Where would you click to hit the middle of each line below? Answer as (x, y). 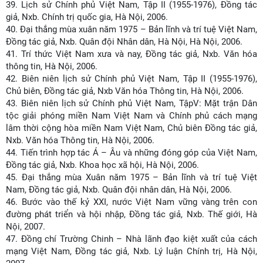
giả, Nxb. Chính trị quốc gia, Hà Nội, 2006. (87, 17)
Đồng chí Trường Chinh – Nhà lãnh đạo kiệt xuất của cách (139, 239)
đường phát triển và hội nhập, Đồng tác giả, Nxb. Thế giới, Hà (131, 214)
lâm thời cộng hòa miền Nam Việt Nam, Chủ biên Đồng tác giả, (131, 128)
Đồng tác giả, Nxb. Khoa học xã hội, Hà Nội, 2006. (102, 165)
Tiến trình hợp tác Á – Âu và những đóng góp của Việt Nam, (139, 153)
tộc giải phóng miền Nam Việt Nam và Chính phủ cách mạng (131, 116)
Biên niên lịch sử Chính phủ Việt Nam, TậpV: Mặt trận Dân (139, 103)
